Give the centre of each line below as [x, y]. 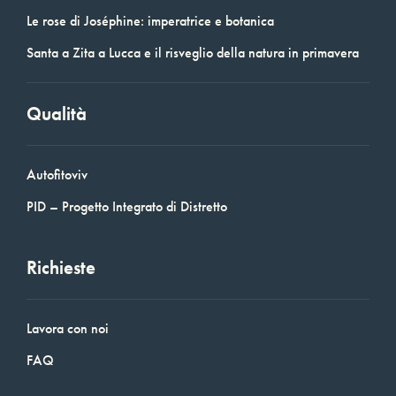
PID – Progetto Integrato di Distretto [127, 207]
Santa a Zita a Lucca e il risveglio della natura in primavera [193, 53]
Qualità [57, 114]
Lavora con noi [68, 329]
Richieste [61, 268]
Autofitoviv [57, 175]
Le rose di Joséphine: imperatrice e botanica [150, 21]
